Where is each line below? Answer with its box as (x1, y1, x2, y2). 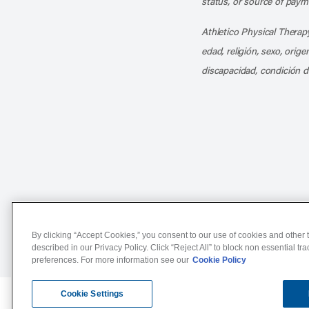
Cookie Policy (192, 255, 246, 265)
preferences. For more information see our (32, 255, 189, 265)
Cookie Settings (60, 289, 124, 299)
